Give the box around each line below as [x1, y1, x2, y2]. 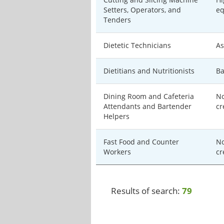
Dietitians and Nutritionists [103, 66, 194, 75]
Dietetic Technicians [103, 40, 171, 50]
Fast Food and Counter [103, 137, 179, 146]
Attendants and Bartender [103, 101, 191, 111]
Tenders [103, 15, 131, 24]
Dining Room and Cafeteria [103, 91, 194, 101]
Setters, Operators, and [103, 5, 181, 14]
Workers [103, 147, 131, 156]
